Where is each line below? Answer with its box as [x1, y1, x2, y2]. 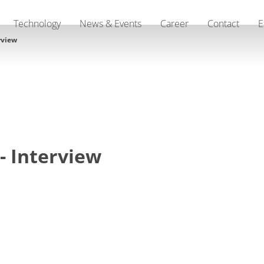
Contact [207, 17, 239, 30]
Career [160, 17, 189, 30]
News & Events [80, 17, 141, 30]
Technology [14, 17, 61, 30]
